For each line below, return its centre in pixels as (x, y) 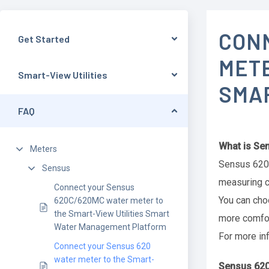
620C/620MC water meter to (109, 201)
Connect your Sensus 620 (102, 246)
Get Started (44, 39)
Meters (44, 149)
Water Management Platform (110, 227)
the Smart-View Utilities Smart (112, 214)
